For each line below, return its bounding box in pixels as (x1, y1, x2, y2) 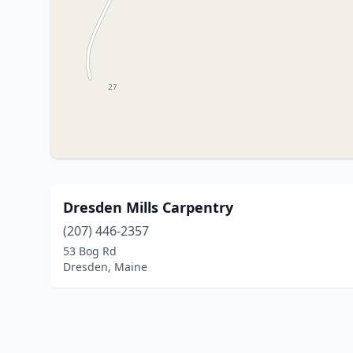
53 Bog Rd (63, 243, 117, 258)
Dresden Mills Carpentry (63, 198, 233, 217)
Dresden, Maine (63, 259, 147, 274)
